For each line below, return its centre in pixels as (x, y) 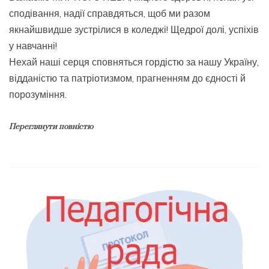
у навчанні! (33, 46)
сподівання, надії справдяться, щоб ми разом (110, 14)
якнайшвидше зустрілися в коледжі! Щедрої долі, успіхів (134, 30)
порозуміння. (38, 95)
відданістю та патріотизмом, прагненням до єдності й (127, 78)
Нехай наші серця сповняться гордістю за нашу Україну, (134, 62)
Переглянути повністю (51, 127)
